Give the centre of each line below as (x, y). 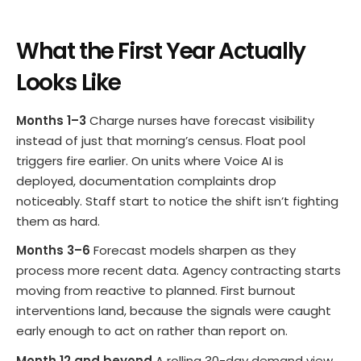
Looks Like (68, 83)
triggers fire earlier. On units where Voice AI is (150, 161)
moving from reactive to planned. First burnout (156, 291)
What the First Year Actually (161, 52)
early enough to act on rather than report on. (152, 331)
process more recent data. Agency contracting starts (178, 271)
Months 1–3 (51, 121)
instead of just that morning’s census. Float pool (161, 141)
